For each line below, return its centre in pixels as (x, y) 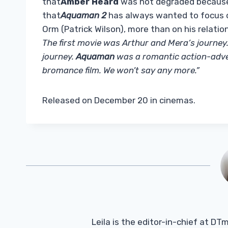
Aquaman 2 (83, 16)
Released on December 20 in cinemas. (119, 101)
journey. (59, 57)
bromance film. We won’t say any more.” (121, 70)
